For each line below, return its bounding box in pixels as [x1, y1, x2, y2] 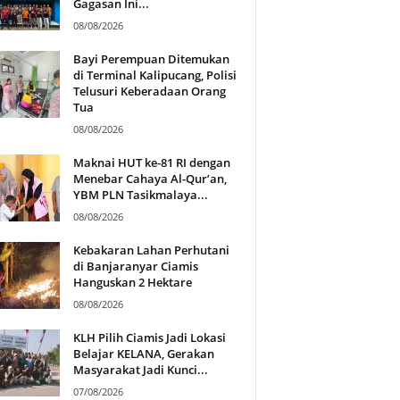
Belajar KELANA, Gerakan [72, 345, 214, 362]
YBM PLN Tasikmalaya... [72, 186, 208, 203]
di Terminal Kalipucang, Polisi [72, 66, 237, 83]
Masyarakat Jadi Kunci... [72, 361, 208, 378]
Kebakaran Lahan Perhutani [72, 241, 229, 258]
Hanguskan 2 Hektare [72, 273, 192, 290]
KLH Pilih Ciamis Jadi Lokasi [72, 329, 226, 346]
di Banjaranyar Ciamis [72, 257, 198, 274]
